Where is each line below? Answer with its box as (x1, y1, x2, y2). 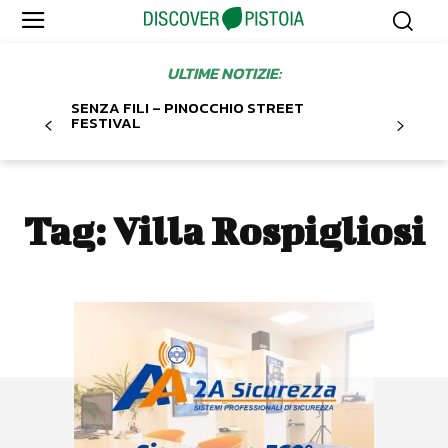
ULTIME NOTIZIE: (167, 61, 281, 86)
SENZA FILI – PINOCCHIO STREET (71, 96, 304, 120)
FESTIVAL (71, 111, 141, 135)
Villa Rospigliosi (112, 209, 425, 254)
